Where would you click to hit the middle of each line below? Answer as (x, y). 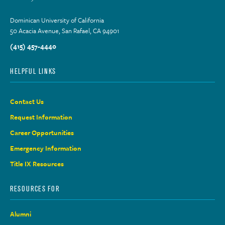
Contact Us (27, 101)
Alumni (21, 214)
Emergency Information (46, 148)
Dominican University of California (57, 20)
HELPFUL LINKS (33, 71)
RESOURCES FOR (35, 189)
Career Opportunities (42, 132)
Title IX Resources (37, 163)
